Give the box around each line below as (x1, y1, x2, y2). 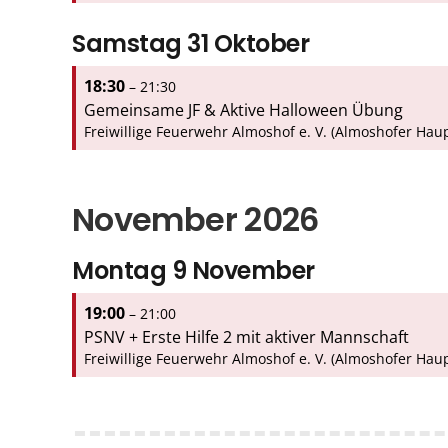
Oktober (213, 26, 310, 60)
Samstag (72, 26, 182, 60)
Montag (72, 253, 167, 287)
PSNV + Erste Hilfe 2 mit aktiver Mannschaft (84, 325, 409, 348)
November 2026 (72, 196, 319, 242)
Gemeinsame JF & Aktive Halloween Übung (84, 98, 403, 121)
